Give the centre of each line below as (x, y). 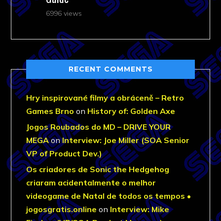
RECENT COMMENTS (110, 69)
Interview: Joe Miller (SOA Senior (126, 140)
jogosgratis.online (62, 209)
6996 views (64, 13)
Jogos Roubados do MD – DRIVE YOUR (99, 127)
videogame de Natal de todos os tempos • (109, 196)
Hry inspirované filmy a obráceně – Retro (105, 97)
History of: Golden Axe (131, 111)
